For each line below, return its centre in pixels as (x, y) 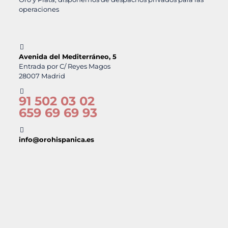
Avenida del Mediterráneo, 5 (67, 57)
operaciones (39, 9)
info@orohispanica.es (56, 140)
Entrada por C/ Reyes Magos (64, 66)
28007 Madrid (42, 76)
